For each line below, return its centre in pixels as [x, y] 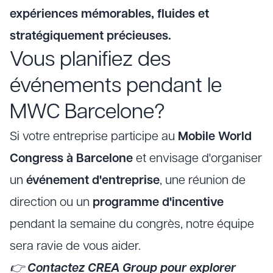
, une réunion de [203, 181]
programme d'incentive [157, 203]
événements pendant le [116, 87]
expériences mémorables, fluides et [109, 15]
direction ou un [50, 203]
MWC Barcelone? [87, 113]
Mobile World [213, 137]
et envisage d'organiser [199, 159]
